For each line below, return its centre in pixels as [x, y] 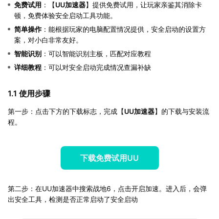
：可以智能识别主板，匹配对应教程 [96, 53]
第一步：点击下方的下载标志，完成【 [66, 111]
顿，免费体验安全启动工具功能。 [66, 15]
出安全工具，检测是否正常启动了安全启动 [73, 199]
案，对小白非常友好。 [48, 40]
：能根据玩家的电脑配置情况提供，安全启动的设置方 [124, 29]
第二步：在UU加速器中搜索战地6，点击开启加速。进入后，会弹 [107, 188]
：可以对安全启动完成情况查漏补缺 [96, 67]
